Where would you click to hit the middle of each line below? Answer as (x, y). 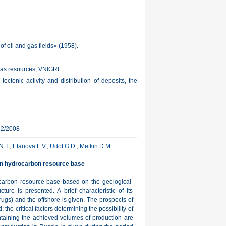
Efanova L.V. (30, 146)
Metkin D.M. (96, 146)
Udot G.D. (63, 146)
